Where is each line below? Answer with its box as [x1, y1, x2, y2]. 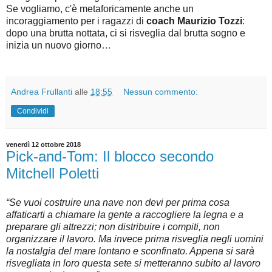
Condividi [17, 106, 49, 115]
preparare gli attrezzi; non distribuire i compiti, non [6, 221, 220, 232]
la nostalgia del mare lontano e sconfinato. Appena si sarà [6, 245, 254, 256]
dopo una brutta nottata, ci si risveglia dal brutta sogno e [6, 27, 245, 38]
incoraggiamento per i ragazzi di [6, 15, 146, 26]
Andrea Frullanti [11, 86, 72, 97]
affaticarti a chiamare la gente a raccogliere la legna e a [6, 209, 243, 220]
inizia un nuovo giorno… [6, 39, 111, 50]
